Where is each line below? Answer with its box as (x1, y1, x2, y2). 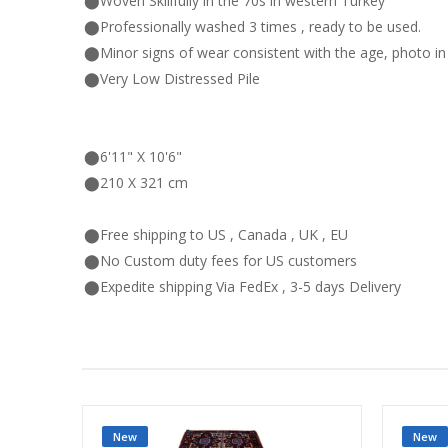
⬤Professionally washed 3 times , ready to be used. (84, 17, 421, 37)
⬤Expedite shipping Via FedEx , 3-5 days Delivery (84, 277, 401, 297)
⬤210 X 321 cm (84, 173, 188, 193)
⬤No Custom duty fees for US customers (84, 251, 357, 271)
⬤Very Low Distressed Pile (84, 69, 260, 89)
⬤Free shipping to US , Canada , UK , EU (84, 225, 348, 245)
